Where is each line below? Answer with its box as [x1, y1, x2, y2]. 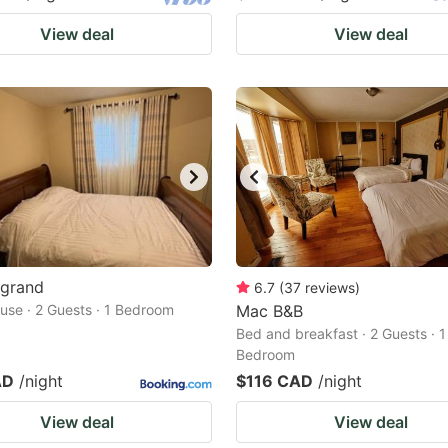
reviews [305, 279, 355, 296]
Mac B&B [236, 301, 303, 321]
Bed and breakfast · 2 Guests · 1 [236, 325, 446, 342]
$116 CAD [236, 371, 313, 391]
